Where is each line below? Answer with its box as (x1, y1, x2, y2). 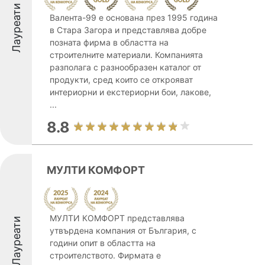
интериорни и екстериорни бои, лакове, (50, 87, 211, 97)
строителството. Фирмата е (50, 250, 161, 260)
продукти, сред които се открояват (50, 75, 193, 85)
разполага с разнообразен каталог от (50, 62, 201, 72)
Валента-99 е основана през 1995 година (50, 12, 218, 22)
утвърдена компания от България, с (50, 225, 196, 235)
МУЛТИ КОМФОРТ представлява (50, 213, 185, 223)
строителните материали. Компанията (50, 50, 203, 60)
